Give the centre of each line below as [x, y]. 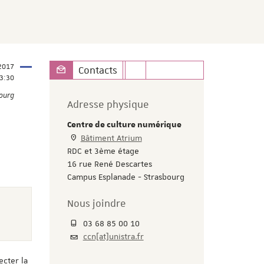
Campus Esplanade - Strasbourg [126, 176]
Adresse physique [108, 104]
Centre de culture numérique [124, 125]
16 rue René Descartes [109, 164]
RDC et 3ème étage [103, 151]
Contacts [98, 70]
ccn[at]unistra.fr [113, 236]
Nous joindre [96, 203]
